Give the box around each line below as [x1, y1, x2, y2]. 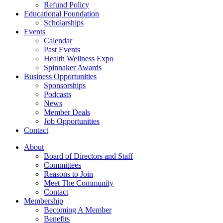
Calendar [44, 36, 72, 45]
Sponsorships [44, 81, 86, 90]
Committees [44, 160, 81, 169]
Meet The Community [44, 178, 113, 187]
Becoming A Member [44, 205, 111, 214]
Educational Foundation [24, 9, 99, 18]
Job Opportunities [44, 116, 100, 125]
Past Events [44, 45, 80, 54]
